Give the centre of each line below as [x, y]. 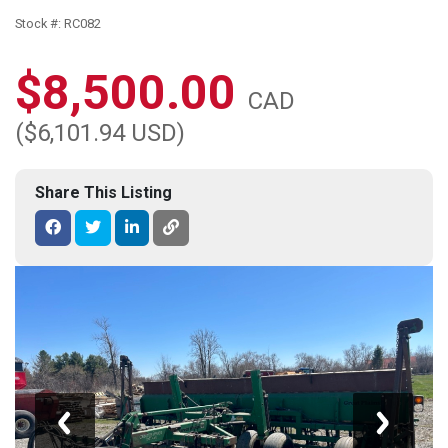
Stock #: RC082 [58, 24]
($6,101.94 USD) [100, 133]
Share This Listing [103, 193]
